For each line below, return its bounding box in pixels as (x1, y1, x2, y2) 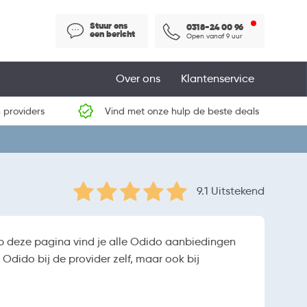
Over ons (116, 72, 160, 85)
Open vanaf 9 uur (186, 31, 242, 40)
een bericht (90, 27, 135, 40)
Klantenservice (181, 72, 254, 85)
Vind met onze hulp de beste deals (104, 105, 259, 117)
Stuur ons (90, 19, 127, 32)
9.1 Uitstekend (197, 184, 265, 197)
